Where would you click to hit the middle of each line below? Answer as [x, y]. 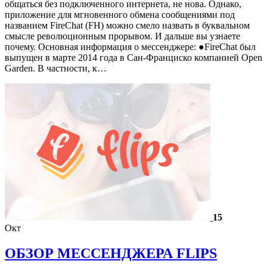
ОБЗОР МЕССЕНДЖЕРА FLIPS [111, 253]
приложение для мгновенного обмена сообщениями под [120, 14]
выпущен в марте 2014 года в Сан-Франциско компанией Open [133, 57]
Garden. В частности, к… [56, 68]
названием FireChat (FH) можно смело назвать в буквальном [127, 25]
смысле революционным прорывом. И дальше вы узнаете [122, 36]
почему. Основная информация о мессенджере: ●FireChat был [130, 46]
